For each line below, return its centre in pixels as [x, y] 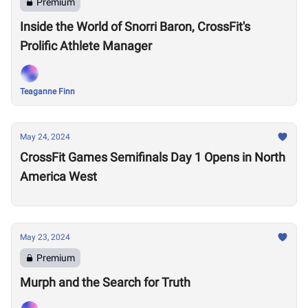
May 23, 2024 [45, 237]
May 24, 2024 [45, 137]
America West [58, 176]
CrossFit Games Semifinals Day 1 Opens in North [153, 157]
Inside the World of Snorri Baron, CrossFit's [135, 26]
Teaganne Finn [47, 91]
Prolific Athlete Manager [86, 46]
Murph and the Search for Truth [105, 282]
